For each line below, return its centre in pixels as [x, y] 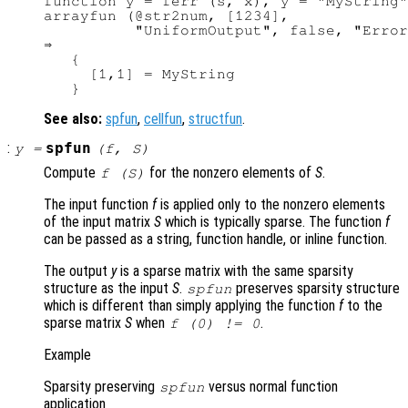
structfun [215, 119]
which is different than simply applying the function [191, 306]
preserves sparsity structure [316, 289]
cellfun [163, 119]
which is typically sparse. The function [273, 222]
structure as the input [108, 289]
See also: [73, 119]
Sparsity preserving [101, 387]
